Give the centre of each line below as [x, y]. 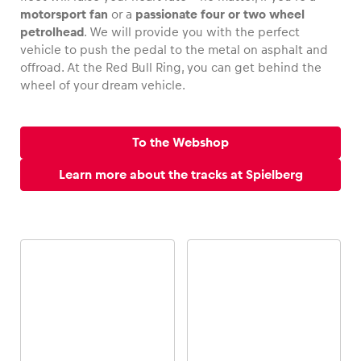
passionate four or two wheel [220, 15]
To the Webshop [180, 143]
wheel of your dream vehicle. [103, 85]
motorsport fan [64, 15]
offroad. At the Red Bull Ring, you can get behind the [171, 68]
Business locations [114, 247]
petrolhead [52, 32]
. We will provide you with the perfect [192, 32]
